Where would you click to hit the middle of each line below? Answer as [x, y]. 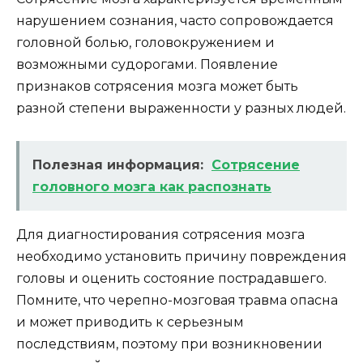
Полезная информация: [118, 164]
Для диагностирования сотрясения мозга [160, 234]
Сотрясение [256, 164]
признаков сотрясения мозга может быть [157, 86]
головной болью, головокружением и [145, 42]
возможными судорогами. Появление [147, 64]
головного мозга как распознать [152, 186]
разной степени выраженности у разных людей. [181, 108]
